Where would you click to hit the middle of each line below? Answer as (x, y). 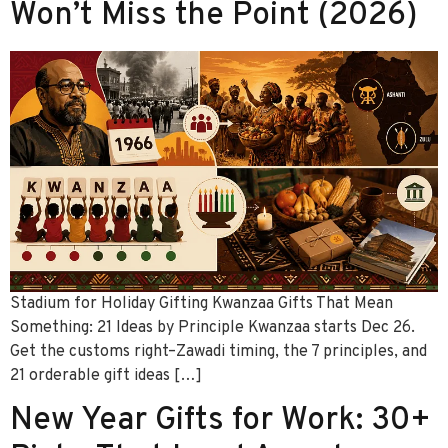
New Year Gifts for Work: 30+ (220, 421)
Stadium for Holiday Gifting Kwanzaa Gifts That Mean (201, 303)
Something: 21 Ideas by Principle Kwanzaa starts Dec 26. (212, 327)
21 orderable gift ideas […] (106, 375)
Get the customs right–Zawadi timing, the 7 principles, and (218, 351)
